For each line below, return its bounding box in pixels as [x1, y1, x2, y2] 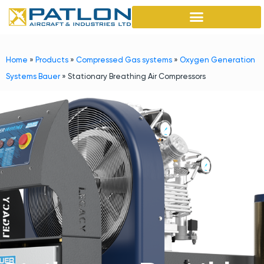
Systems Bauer [6, 71, 60, 81]
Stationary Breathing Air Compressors [68, 71, 206, 81]
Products [35, 55, 68, 64]
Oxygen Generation [180, 55, 255, 64]
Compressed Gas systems [76, 55, 172, 64]
